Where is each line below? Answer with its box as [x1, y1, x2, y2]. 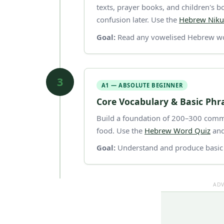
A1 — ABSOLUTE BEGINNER [101, 81, 183, 89]
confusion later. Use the [96, 14, 179, 25]
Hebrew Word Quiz [144, 125, 210, 135]
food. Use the [96, 125, 144, 135]
